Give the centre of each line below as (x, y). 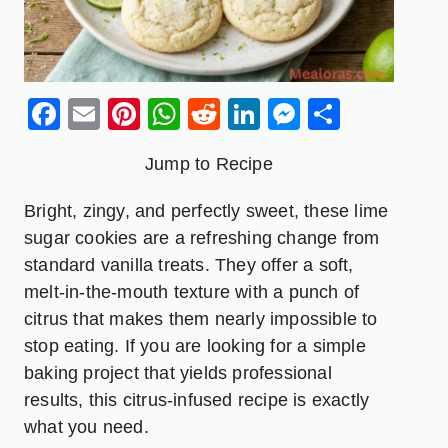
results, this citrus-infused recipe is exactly (197, 399)
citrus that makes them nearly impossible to (201, 318)
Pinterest (204, 113)
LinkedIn (322, 113)
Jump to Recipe (209, 163)
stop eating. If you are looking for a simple (195, 345)
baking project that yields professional (178, 372)
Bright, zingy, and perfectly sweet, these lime (206, 210)
